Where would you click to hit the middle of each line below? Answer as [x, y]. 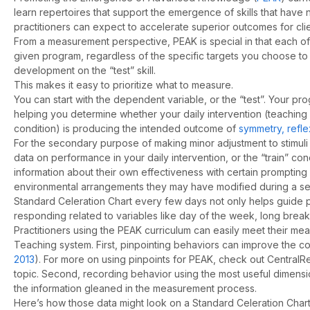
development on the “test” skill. [85, 71]
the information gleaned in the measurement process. [135, 289]
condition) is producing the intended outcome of [126, 129]
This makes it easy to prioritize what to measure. [124, 85]
